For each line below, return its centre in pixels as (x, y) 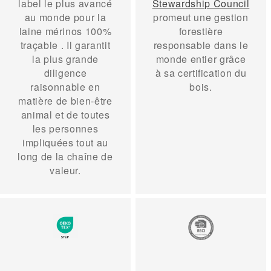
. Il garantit (84, 45)
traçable (39, 45)
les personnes (65, 129)
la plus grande (65, 59)
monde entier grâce (201, 59)
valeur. (65, 171)
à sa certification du (201, 73)
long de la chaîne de (65, 157)
